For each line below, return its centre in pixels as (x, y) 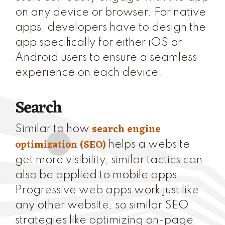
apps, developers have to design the (110, 28)
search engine (126, 130)
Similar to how (53, 129)
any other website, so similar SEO (102, 205)
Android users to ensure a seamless (106, 58)
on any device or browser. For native (110, 13)
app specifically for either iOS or (98, 43)
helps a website (148, 145)
